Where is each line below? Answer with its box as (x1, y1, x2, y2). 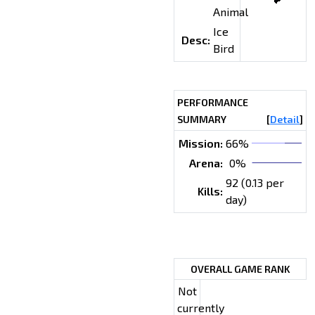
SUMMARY (177, 112, 226, 125)
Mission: (179, 136, 223, 150)
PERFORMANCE (177, 96, 248, 108)
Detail (270, 112, 300, 125)
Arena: (189, 155, 223, 169)
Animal (213, 4, 248, 18)
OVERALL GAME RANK (190, 262, 290, 275)
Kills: (198, 184, 223, 198)
